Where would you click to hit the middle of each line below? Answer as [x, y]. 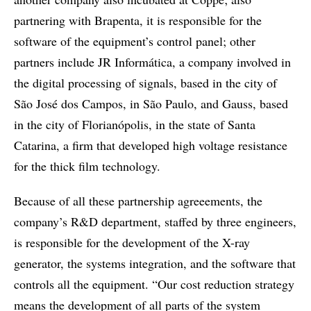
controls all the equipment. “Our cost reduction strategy [154, 284]
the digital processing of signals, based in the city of [145, 83]
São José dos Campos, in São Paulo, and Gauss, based [151, 104]
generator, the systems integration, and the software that [155, 263]
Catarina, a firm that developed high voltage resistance [151, 145]
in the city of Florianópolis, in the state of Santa [135, 125]
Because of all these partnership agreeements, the [138, 201]
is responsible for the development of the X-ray [132, 243]
